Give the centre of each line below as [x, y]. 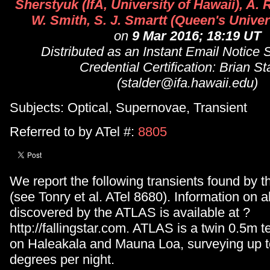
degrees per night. [62, 259]
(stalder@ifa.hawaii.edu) [187, 83]
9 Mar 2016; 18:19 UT [196, 36]
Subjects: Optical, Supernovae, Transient [128, 107]
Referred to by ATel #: [74, 132]
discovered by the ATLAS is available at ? [130, 212]
